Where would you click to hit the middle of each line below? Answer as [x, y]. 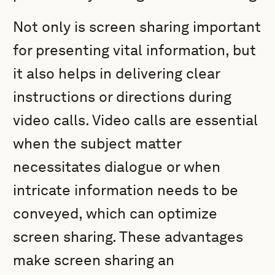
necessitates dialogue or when [117, 167]
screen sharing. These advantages [128, 237]
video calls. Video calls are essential [136, 120]
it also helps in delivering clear [117, 73]
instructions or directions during [122, 97]
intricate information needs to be [126, 190]
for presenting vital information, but [135, 50]
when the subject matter [97, 143]
